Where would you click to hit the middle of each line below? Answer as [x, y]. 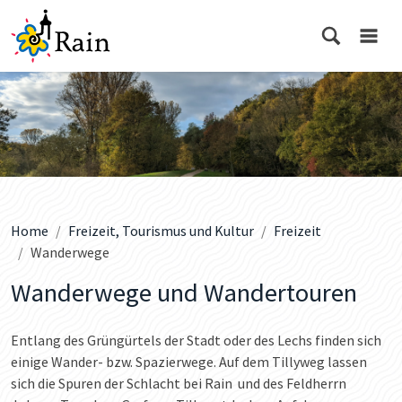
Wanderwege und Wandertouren [184, 292]
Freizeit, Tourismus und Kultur [161, 230]
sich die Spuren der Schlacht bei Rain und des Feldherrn [179, 383]
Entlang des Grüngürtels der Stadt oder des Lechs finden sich [196, 340]
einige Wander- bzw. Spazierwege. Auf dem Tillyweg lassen [189, 361]
